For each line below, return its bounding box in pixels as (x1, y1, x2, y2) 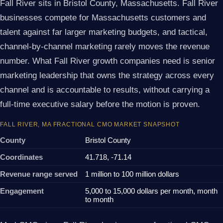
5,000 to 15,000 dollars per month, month (85, 187, 218, 196)
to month (85, 195, 113, 204)
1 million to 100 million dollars (85, 170, 179, 179)
